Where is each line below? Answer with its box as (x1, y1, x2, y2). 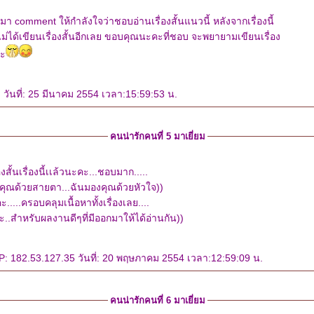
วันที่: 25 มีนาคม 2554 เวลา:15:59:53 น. (4, 88, 177, 100)
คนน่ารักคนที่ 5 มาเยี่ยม (109, 131, 205, 142)
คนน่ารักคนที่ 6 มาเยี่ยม (109, 295, 205, 306)
